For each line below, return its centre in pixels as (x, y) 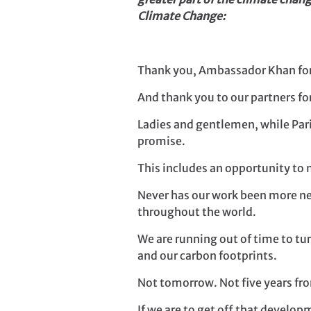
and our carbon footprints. (207, 256)
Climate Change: (182, 16)
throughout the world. (197, 212)
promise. (162, 141)
